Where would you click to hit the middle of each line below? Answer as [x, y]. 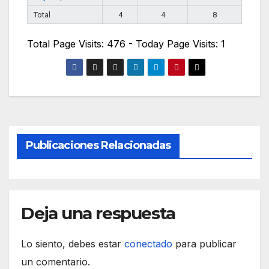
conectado [148, 243]
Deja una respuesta [98, 213]
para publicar [204, 243]
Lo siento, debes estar [73, 243]
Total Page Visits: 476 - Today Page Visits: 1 [126, 44]
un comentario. [56, 261]
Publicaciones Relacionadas [98, 145]
